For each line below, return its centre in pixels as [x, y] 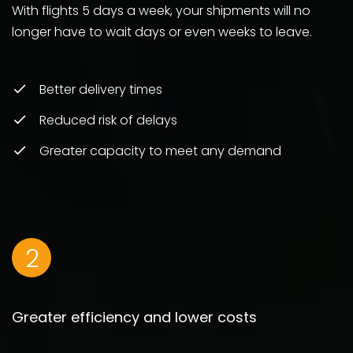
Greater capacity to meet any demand [160, 150]
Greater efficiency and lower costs [134, 317]
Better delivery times [101, 89]
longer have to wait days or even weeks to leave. [162, 32]
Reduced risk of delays [108, 120]
